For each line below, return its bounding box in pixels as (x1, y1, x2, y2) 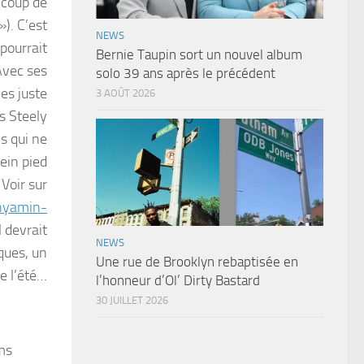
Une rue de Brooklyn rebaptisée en (96, 253, 298, 271)
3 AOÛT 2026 (96, 87, 155, 100)
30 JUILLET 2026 (96, 294, 168, 307)
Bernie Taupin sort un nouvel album (96, 46, 302, 63)
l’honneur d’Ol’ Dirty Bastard (96, 272, 260, 289)
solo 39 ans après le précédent (96, 65, 275, 82)
